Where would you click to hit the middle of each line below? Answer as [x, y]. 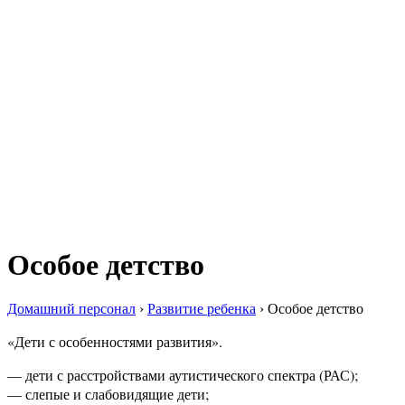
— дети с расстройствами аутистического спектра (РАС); [183, 375]
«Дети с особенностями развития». [115, 342]
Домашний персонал [71, 309]
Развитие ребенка [202, 309]
